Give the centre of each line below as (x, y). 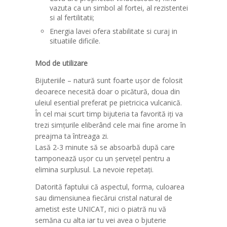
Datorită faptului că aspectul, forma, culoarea (110, 186)
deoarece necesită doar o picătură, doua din (108, 92)
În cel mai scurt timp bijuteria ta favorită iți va (109, 114)
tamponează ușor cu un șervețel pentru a (103, 159)
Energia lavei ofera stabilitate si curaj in (114, 31)
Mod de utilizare (62, 63)
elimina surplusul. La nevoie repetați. (94, 170)
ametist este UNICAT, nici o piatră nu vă (101, 209)
